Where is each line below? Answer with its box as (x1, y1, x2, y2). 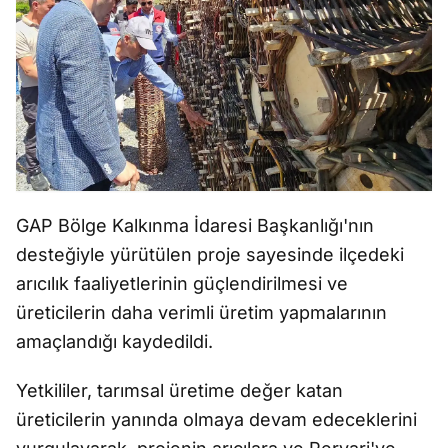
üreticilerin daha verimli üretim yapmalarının (16, 302, 387, 323)
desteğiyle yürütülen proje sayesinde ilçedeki (16, 244, 404, 265)
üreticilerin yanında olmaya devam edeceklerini (16, 409, 417, 430)
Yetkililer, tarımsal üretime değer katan (16, 380, 343, 401)
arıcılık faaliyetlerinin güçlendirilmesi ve (16, 273, 348, 294)
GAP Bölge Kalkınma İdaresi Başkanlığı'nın (16, 215, 374, 236)
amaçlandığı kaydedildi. (16, 331, 213, 352)
